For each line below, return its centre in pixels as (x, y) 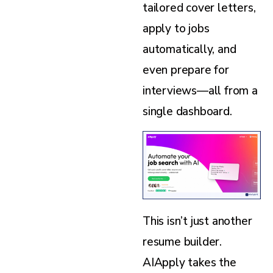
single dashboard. (187, 111)
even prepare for (186, 70)
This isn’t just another (197, 222)
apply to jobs (176, 28)
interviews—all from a (200, 90)
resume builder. (183, 242)
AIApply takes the (190, 263)
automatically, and (190, 49)
